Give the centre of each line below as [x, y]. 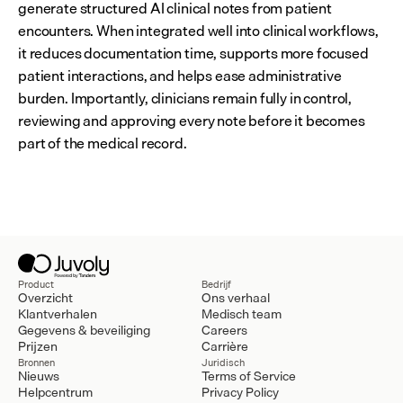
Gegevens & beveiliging [84, 330]
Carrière [225, 346]
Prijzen [38, 346]
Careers [224, 330]
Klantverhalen [58, 313]
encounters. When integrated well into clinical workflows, [198, 31]
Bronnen [36, 363]
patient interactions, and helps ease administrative [180, 76]
